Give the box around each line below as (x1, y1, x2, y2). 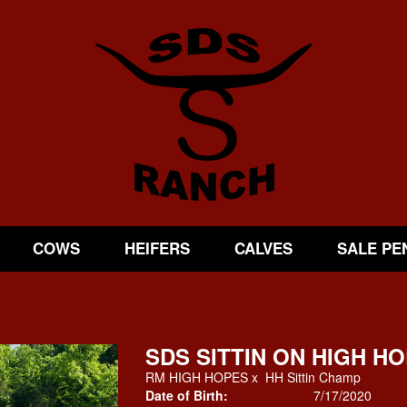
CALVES (233, 237, 293, 259)
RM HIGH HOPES (144, 368, 248, 386)
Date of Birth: (144, 386, 228, 404)
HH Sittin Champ (264, 368, 361, 386)
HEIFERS (124, 237, 190, 259)
